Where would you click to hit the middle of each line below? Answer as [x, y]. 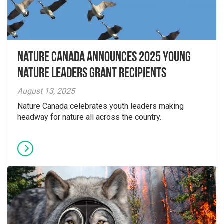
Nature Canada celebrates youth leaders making [101, 106]
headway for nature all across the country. [89, 117]
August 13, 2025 [46, 91]
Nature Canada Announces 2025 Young [104, 58]
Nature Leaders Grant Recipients [92, 74]
